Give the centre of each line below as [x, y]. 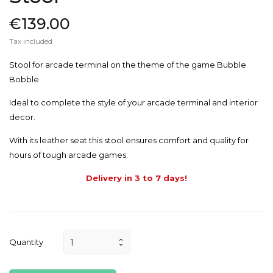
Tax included [31, 41]
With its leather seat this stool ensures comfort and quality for [129, 140]
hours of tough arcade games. [69, 154]
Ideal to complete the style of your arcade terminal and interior [133, 102]
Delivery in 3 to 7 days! [136, 178]
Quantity [26, 242]
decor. [22, 117]
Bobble [24, 79]
